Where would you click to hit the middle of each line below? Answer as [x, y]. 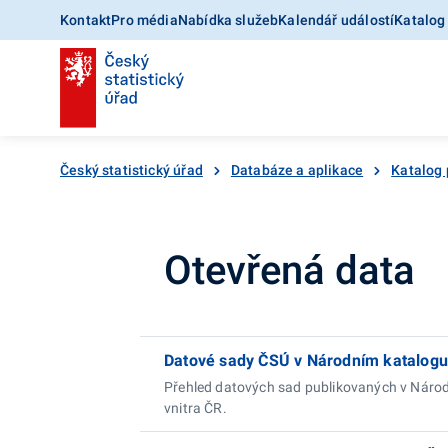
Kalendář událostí [336, 20]
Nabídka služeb [228, 20]
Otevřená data [289, 270]
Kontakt [86, 20]
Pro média [144, 20]
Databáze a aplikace [297, 170]
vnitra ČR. [195, 408]
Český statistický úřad [131, 170]
